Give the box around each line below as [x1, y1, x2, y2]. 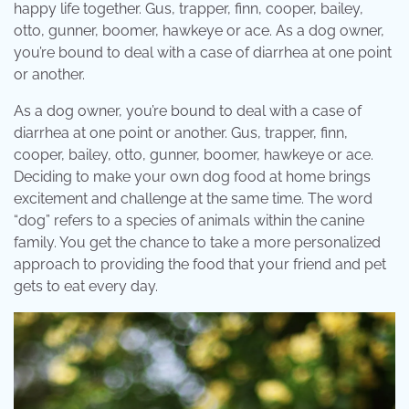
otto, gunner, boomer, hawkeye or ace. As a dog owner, [14, 22, 384, 40]
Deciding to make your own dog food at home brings [14, 168, 371, 186]
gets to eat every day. [14, 278, 158, 296]
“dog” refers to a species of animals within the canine [14, 212, 364, 230]
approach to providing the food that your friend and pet [14, 256, 386, 274]
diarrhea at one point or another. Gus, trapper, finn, [14, 124, 348, 142]
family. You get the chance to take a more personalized [14, 234, 381, 252]
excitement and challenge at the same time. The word [14, 190, 372, 208]
